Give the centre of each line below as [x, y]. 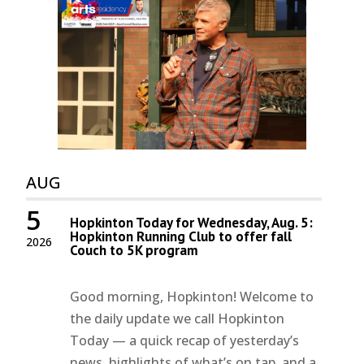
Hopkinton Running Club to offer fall [181, 236]
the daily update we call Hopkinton [178, 318]
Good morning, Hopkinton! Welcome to [192, 296]
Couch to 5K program [134, 250]
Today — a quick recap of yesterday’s [185, 340]
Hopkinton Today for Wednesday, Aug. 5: [192, 222]
